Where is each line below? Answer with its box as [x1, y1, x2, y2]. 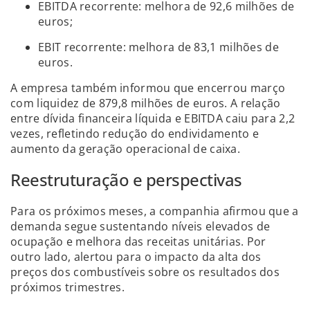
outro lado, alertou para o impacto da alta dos [10, 248, 262, 264]
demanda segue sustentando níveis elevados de [10, 218, 271, 234]
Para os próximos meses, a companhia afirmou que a [10, 203, 299, 219]
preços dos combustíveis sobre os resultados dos [10, 264, 280, 280]
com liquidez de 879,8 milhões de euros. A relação [10, 95, 281, 111]
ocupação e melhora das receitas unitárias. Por [10, 233, 266, 249]
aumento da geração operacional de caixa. [10, 140, 240, 156]
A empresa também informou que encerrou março [10, 80, 286, 95]
